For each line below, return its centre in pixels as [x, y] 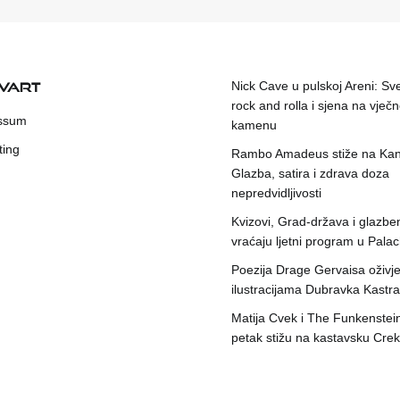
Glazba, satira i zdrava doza [310, 174]
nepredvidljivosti [276, 193]
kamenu [254, 125]
